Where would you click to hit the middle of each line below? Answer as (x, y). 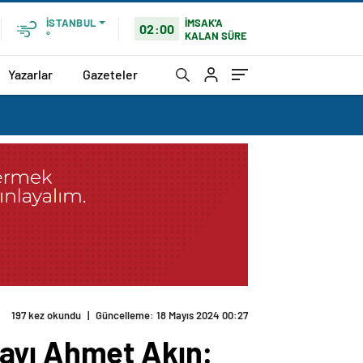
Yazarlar (30, 74)
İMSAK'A (204, 22)
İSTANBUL (71, 23)
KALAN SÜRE (216, 35)
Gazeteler (110, 74)
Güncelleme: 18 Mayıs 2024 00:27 (172, 316)
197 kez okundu (46, 316)
